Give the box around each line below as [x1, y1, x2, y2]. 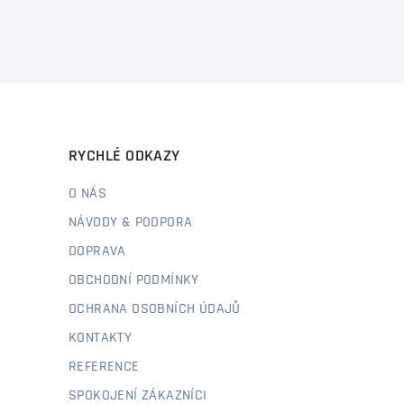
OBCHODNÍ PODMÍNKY [69, 273, 199, 288]
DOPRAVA [69, 244, 126, 259]
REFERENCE [69, 360, 140, 374]
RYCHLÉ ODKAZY [69, 148, 180, 165]
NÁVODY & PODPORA [69, 216, 193, 230]
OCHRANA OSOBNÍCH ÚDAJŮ [69, 302, 241, 317]
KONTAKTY [69, 331, 133, 345]
